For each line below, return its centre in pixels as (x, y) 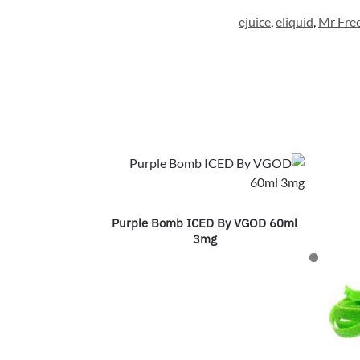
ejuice (255, 22)
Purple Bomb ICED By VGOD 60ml (205, 223)
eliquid (295, 22)
